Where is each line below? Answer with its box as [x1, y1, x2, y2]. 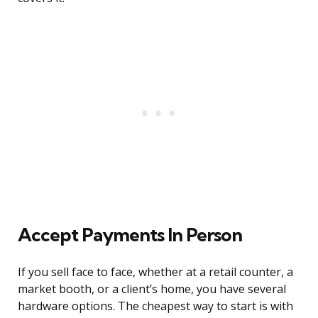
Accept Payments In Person [18, 223, 242, 247]
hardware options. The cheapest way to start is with [18, 298, 293, 314]
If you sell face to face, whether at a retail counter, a [18, 264, 293, 280]
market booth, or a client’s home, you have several [18, 281, 286, 297]
